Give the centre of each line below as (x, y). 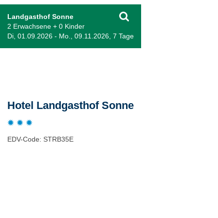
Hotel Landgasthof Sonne (71, 105)
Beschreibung (33, 71)
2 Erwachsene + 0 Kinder (46, 26)
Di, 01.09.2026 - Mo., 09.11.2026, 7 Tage (71, 36)
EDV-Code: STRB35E (40, 139)
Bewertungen (33, 205)
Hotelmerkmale (37, 178)
